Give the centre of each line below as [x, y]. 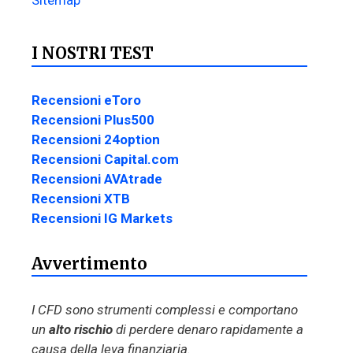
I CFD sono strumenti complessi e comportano [165, 310]
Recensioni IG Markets [102, 218]
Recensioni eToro [86, 100]
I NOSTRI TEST [93, 53]
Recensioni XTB [81, 198]
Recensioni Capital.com [105, 159]
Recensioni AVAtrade [97, 178]
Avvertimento [89, 263]
